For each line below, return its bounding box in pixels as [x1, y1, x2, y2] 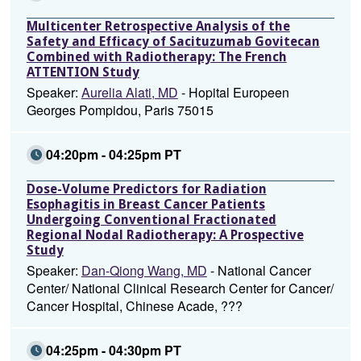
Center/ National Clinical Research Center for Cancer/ [26, 279, 334, 297]
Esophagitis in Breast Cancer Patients [26, 197, 265, 212]
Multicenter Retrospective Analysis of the [26, 19, 290, 34]
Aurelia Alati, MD [81, 83, 178, 102]
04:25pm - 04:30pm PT [45, 341, 181, 359]
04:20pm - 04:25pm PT [45, 145, 181, 164]
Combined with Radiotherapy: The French [26, 49, 287, 64]
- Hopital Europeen [177, 83, 289, 102]
